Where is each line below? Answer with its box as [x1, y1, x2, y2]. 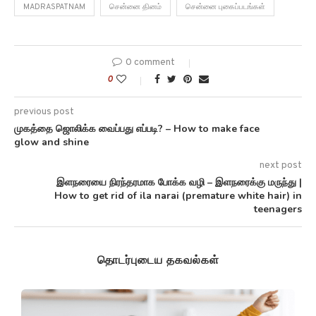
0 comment [126, 56, 175, 69]
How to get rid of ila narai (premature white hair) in [54, 189, 302, 203]
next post [260, 159, 302, 172]
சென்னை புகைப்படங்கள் [186, 2, 265, 13]
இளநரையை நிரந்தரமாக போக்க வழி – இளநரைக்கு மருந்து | [56, 176, 302, 190]
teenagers [254, 202, 302, 217]
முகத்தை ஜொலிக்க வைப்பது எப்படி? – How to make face [14, 122, 260, 136]
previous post [14, 106, 74, 119]
